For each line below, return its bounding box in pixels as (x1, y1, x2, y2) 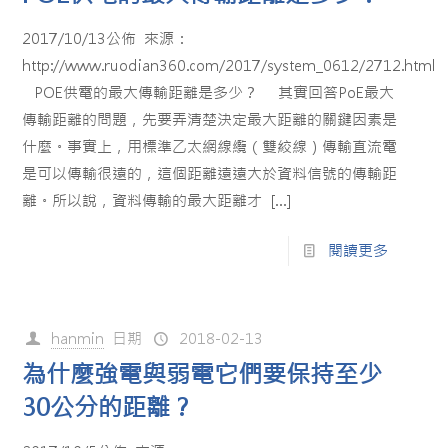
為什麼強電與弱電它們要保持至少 (22, 359, 383, 390)
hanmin (51, 329, 105, 348)
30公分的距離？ (22, 392, 195, 423)
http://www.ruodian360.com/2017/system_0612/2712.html (22, 56, 437, 75)
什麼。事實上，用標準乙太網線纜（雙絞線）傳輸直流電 (22, 137, 398, 156)
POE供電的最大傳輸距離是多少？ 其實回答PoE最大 (22, 83, 395, 102)
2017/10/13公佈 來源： (22, 29, 190, 48)
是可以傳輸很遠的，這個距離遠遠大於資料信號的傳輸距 (22, 164, 398, 183)
